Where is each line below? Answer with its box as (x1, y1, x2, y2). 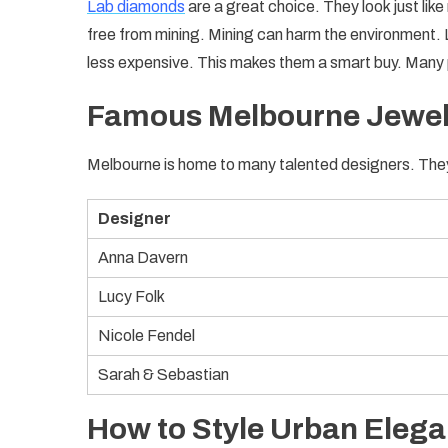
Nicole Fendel (98, 326, 195, 344)
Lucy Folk (98, 287, 165, 305)
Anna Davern (98, 248, 188, 266)
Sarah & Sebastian (98, 365, 229, 383)
